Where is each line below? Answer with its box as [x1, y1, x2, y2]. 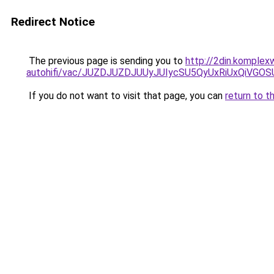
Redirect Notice [11, 15, 95, 29]
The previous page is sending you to [26, 55, 185, 67]
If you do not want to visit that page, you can [26, 90, 225, 102]
